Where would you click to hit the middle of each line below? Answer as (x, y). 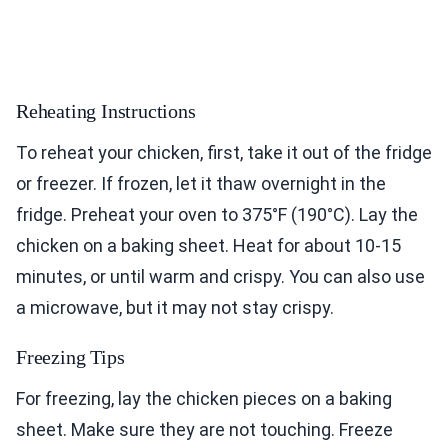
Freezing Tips (70, 357)
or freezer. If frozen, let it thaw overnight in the (201, 184)
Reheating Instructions (106, 111)
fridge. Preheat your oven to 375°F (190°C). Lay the (217, 215)
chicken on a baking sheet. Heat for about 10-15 (208, 246)
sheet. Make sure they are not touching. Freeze (204, 430)
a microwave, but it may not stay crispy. (175, 308)
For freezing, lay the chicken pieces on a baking (204, 399)
